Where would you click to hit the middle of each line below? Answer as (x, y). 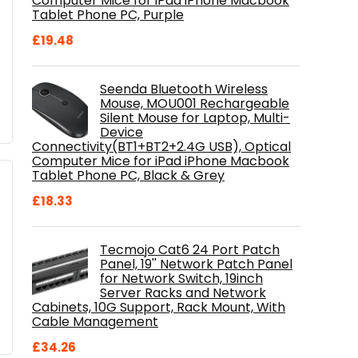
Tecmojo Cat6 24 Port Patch (190, 250)
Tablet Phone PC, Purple (108, 15)
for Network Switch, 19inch (181, 278)
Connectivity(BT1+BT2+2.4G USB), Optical (161, 147)
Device (121, 132)
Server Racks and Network (183, 293)
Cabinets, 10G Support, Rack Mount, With (159, 307)
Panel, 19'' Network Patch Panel (196, 264)
